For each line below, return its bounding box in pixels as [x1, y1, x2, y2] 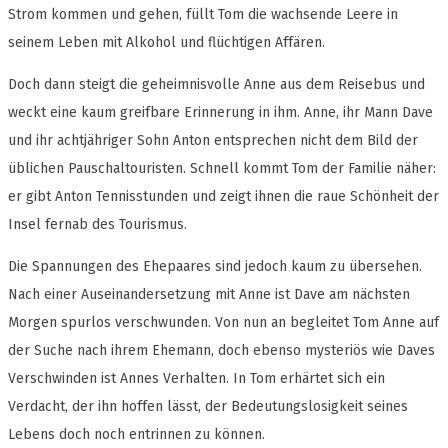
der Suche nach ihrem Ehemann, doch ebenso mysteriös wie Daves [8, 342, 435, 360]
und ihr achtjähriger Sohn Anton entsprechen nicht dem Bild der [8, 132, 418, 150]
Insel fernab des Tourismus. [8, 216, 187, 234]
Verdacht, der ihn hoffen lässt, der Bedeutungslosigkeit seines [8, 398, 408, 416]
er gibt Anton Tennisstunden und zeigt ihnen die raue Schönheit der [8, 188, 439, 206]
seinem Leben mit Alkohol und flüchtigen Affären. [8, 34, 325, 52]
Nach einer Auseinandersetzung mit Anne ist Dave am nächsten [8, 286, 410, 304]
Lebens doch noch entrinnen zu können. [8, 426, 265, 444]
